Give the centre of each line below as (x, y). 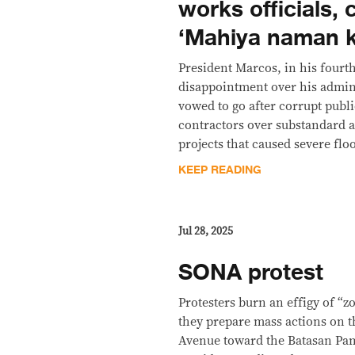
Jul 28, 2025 (206, 231)
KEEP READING (220, 170)
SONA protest (251, 273)
